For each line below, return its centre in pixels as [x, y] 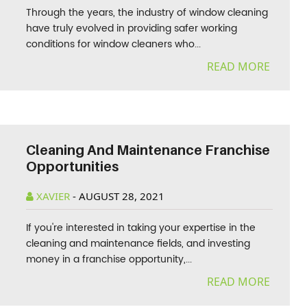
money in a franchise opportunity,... [109, 259]
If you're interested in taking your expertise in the [141, 228]
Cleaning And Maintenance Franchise [148, 150]
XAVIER [53, 196]
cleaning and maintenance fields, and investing [138, 244]
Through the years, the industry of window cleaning [147, 13]
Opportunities [73, 167]
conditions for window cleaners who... [114, 44]
